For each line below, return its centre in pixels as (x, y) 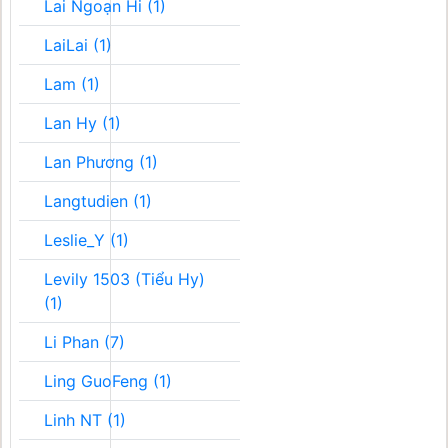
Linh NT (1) (85, 420)
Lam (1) (72, 84)
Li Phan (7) (84, 342)
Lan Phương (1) (101, 162)
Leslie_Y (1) (86, 240)
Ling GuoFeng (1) (108, 381)
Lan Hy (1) (82, 123)
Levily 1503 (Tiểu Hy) (124, 279)
